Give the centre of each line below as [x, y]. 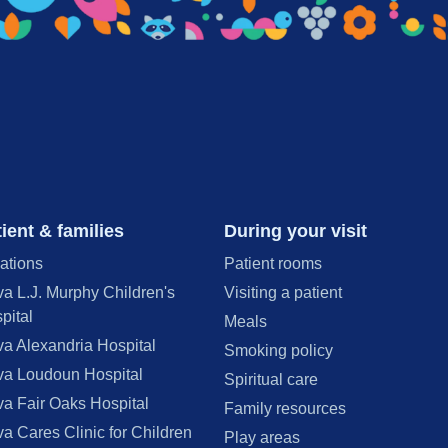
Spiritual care [271, 380]
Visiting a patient [283, 293]
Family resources [285, 409]
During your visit [295, 230]
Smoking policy [278, 351]
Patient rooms [273, 264]
